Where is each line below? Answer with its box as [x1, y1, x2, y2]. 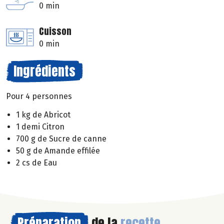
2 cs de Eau [16, 158, 57, 168]
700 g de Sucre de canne [16, 134, 106, 144]
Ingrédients [13, 61, 75, 81]
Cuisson [39, 24, 71, 38]
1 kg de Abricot [16, 110, 70, 120]
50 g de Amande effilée [16, 146, 100, 156]
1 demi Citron [16, 122, 64, 132]
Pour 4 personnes [6, 91, 72, 101]
